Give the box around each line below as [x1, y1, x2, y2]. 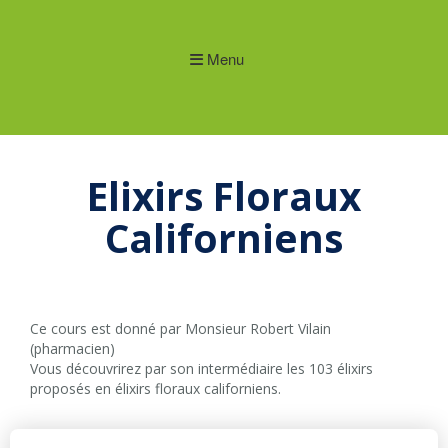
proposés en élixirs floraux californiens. [30, 379, 281, 398]
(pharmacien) [30, 339, 115, 358]
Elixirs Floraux [87, 170, 361, 222]
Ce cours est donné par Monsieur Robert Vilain [30, 319, 331, 338]
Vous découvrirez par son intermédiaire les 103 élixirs [30, 359, 373, 378]
